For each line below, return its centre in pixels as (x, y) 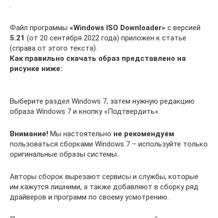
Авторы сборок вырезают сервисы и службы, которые (104, 176)
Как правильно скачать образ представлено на (98, 58)
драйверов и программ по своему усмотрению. (89, 197)
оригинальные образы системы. (64, 154)
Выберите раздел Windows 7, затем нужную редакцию (102, 101)
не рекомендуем (144, 134)
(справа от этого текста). (54, 48)
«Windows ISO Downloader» (118, 27)
